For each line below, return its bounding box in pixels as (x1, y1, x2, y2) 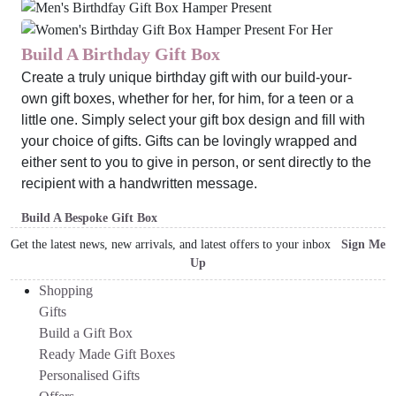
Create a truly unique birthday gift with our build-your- (21, 69, 352, 85)
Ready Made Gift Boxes (39, 346, 175, 362)
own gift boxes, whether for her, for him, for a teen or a (21, 90, 354, 106)
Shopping (39, 282, 93, 298)
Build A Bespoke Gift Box (21, 210, 157, 225)
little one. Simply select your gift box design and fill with (21, 111, 365, 127)
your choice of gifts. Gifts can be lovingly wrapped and (21, 133, 357, 148)
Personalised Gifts (39, 367, 140, 383)
